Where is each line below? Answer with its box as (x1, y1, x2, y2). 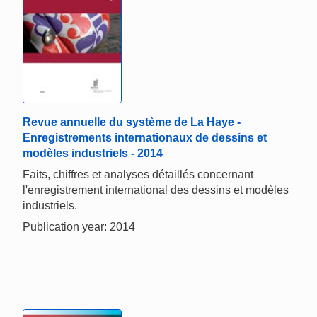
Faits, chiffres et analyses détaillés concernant (23, 168, 253, 180)
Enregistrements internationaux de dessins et (23, 131, 267, 144)
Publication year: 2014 (23, 220, 135, 233)
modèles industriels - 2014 (23, 146, 163, 159)
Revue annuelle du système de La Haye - (23, 115, 241, 128)
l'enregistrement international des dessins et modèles (23, 183, 289, 196)
